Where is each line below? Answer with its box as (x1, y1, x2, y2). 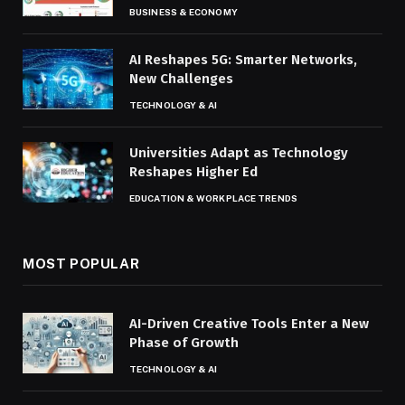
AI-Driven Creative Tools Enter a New (129, 316, 369, 333)
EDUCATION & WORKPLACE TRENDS (129, 193, 297, 204)
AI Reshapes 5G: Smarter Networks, (129, 52, 357, 69)
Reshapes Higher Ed (129, 164, 258, 181)
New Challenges (129, 71, 233, 88)
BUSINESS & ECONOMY (129, 6, 238, 18)
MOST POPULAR (23, 256, 140, 272)
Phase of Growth (129, 334, 239, 352)
